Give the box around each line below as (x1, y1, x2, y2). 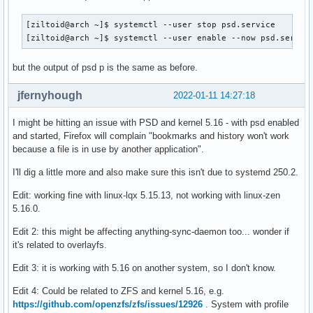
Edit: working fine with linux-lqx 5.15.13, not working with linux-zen (13, 189, 280, 201)
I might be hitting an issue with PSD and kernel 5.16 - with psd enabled (13, 117, 299, 128)
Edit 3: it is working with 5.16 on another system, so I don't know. (13, 262, 276, 273)
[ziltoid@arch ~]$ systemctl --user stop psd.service (26, 20, 281, 29)
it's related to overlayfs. (13, 239, 107, 250)
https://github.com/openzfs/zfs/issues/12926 (13, 298, 203, 310)
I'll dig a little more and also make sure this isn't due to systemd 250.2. (13, 166, 298, 177)
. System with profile (203, 298, 289, 310)
